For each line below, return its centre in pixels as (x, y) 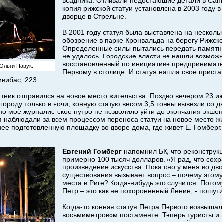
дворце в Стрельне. (94, 16)
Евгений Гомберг (92, 151)
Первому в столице (94, 72)
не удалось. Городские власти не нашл (126, 56)
